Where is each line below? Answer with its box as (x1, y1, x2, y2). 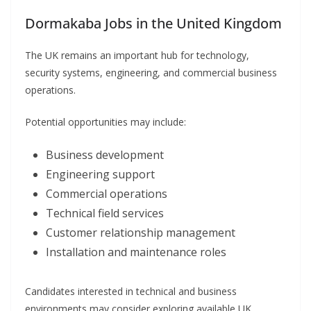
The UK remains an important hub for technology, (25, 49, 249, 62)
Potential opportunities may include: (25, 115, 186, 129)
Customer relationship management (46, 225, 235, 241)
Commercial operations (46, 186, 167, 202)
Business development (46, 147, 164, 163)
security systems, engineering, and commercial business (25, 66, 277, 80)
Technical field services (46, 205, 164, 221)
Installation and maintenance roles (46, 244, 226, 260)
